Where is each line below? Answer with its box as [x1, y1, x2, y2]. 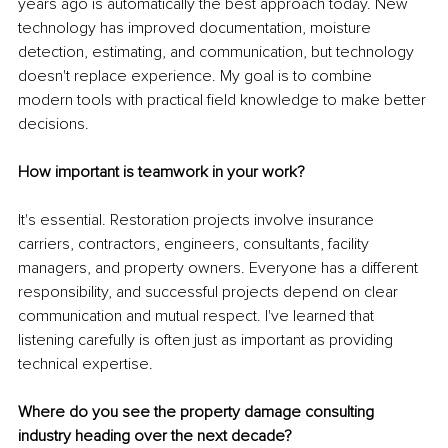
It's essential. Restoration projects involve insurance [18, 209, 378, 230]
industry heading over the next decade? [18, 425, 292, 446]
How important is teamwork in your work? [18, 161, 305, 182]
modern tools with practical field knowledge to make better [18, 89, 430, 110]
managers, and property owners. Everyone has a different [18, 257, 422, 278]
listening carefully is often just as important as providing [18, 329, 397, 350]
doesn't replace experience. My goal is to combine [18, 65, 376, 86]
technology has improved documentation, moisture [18, 17, 375, 38]
